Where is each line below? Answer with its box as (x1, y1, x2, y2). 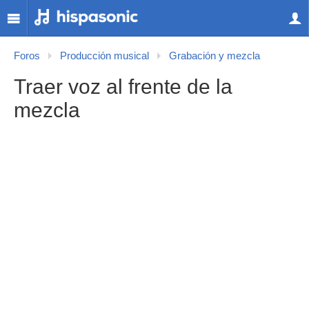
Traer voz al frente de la (14, 75, 232, 98)
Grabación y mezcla (169, 50, 260, 61)
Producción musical (60, 50, 149, 61)
